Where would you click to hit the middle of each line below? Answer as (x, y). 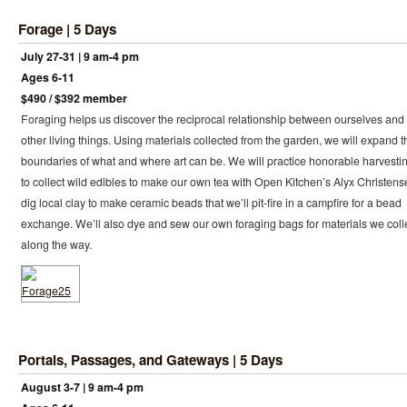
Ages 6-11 (47, 78)
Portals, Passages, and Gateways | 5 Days (150, 359)
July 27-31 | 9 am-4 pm (79, 57)
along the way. (56, 245)
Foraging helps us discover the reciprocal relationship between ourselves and (212, 119)
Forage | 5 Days (67, 30)
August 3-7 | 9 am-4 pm (82, 387)
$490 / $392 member (74, 99)
